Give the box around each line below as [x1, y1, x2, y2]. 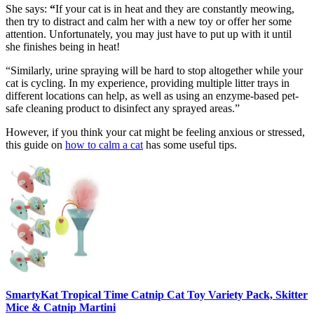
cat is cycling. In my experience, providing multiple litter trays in [6, 77, 289, 90]
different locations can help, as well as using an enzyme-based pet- [6, 90, 299, 102]
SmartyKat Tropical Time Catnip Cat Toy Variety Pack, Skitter [6, 289, 308, 301]
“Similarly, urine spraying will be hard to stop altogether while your [6, 64, 303, 77]
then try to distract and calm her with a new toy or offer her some [6, 15, 292, 28]
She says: [6, 3, 47, 15]
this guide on [6, 139, 65, 151]
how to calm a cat [65, 139, 143, 151]
